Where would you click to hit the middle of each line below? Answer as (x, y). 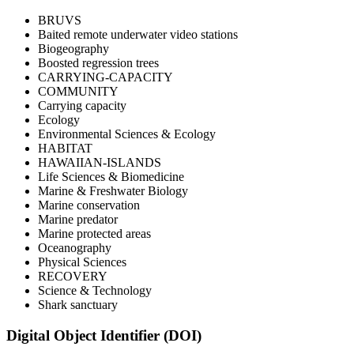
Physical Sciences (82, 262)
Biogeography (73, 49)
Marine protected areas (94, 234)
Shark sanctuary (78, 305)
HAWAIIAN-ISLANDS (100, 163)
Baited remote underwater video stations (138, 35)
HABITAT (65, 149)
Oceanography (75, 248)
